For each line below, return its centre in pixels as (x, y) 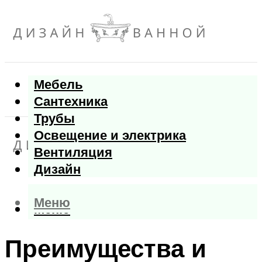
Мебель (58, 84)
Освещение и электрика (110, 135)
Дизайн (57, 169)
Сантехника (71, 101)
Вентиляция (73, 152)
